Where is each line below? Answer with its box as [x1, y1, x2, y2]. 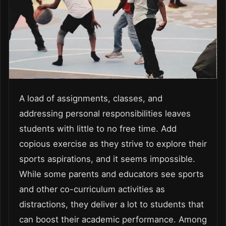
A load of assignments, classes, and [19, 93, 162, 104]
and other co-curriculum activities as [19, 184, 165, 195]
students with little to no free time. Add [19, 124, 177, 134]
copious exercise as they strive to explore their [19, 139, 207, 149]
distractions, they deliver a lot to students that [19, 199, 204, 210]
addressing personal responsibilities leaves [19, 108, 191, 119]
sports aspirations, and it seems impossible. [19, 154, 195, 164]
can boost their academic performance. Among [19, 214, 207, 225]
